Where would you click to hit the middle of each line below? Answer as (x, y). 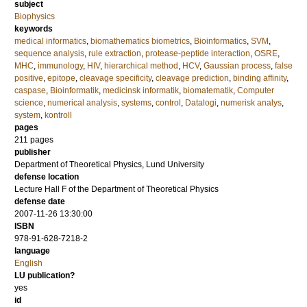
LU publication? (45, 275)
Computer (256, 90)
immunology (60, 66)
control (168, 103)
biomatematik (208, 90)
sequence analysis (49, 53)
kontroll (58, 115)
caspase (30, 90)
